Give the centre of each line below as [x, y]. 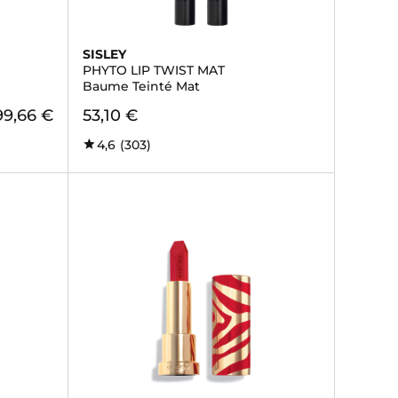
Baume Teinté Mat [141, 86]
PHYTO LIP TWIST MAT [153, 70]
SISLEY [104, 54]
